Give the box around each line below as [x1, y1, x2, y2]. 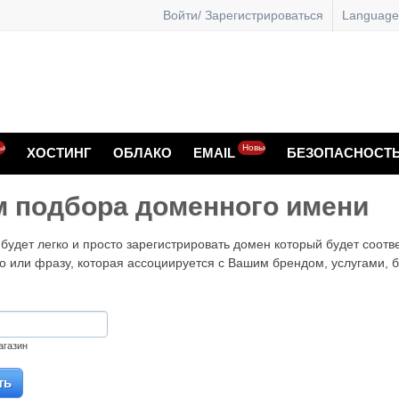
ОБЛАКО [113, 145, 172, 160]
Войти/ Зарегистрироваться [163, 7, 323, 22]
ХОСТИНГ [27, 145, 92, 160]
